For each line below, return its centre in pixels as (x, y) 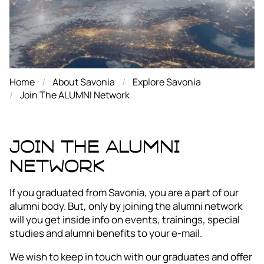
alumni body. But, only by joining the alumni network (126, 206)
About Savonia (84, 82)
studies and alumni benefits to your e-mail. (106, 233)
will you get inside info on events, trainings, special (125, 219)
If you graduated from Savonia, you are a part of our (124, 192)
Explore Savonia (167, 82)
